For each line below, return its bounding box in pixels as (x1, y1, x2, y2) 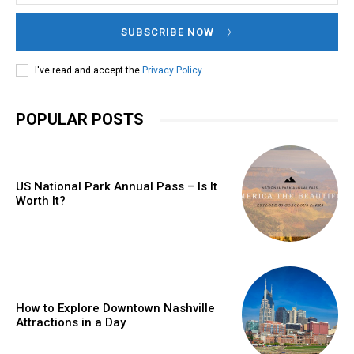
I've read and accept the (35, 64, 142, 76)
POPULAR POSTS (16, 110, 144, 130)
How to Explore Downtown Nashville (16, 300, 215, 315)
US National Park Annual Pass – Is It (16, 179, 217, 194)
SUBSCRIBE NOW (120, 26, 214, 39)
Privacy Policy (142, 64, 201, 76)
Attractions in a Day (16, 314, 126, 330)
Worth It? (16, 194, 66, 209)
